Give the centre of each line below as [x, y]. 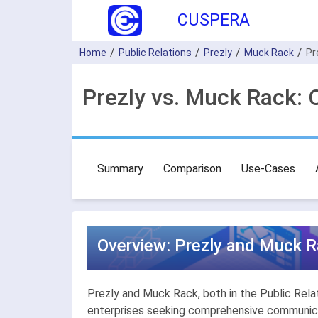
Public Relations [155, 53]
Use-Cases [268, 169]
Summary [120, 169]
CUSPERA [214, 20]
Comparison [192, 169]
